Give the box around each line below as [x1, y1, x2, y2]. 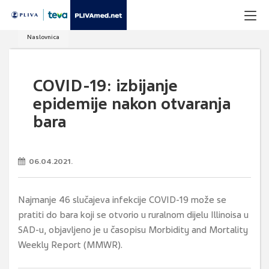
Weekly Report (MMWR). [18, 239, 122, 251]
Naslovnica [27, 33, 59, 41]
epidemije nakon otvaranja [33, 94, 231, 114]
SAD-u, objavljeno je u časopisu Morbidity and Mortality [18, 224, 248, 236]
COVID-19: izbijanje [33, 76, 178, 96]
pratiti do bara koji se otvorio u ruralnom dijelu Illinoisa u [18, 209, 249, 221]
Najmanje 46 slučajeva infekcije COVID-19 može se [18, 194, 226, 206]
